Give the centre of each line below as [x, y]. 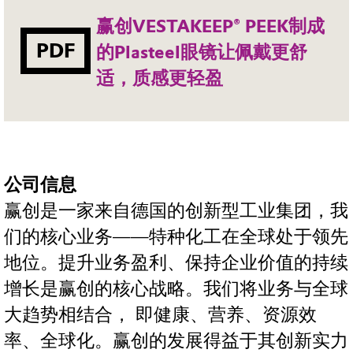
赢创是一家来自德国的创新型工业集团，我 [176, 210]
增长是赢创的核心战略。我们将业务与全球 [176, 288]
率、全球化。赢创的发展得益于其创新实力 [176, 340]
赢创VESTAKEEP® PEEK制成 [211, 27]
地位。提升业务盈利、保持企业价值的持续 [176, 262]
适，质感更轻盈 [160, 79]
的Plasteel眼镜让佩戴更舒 [202, 53]
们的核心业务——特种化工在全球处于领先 [176, 236]
